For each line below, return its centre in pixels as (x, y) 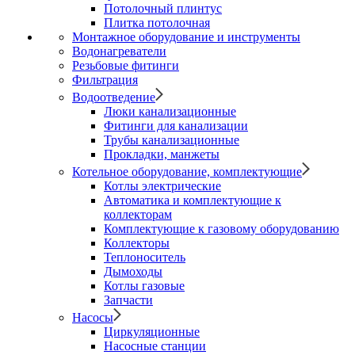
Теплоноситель (145, 257)
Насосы (93, 317)
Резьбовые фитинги (126, 65)
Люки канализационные (170, 111)
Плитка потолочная (157, 23)
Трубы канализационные (172, 140)
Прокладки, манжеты (162, 154)
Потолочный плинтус (163, 8)
